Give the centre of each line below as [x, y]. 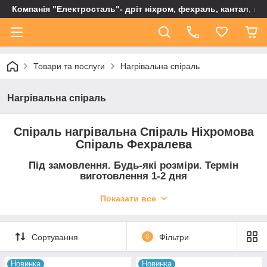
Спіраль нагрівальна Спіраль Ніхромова [133, 132]
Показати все [128, 198]
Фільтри [174, 237]
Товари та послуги [69, 66]
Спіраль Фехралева [133, 144]
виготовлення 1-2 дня [133, 176]
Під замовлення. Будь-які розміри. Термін [133, 165]
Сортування [55, 237]
